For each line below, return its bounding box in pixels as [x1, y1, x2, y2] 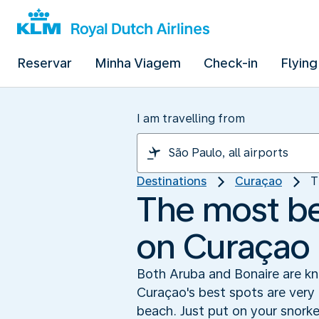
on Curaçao [137, 225, 310, 267]
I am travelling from [137, 112, 245, 125]
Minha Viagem [95, 56, 181, 70]
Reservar [17, 56, 72, 70]
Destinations [137, 174, 206, 188]
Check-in [204, 56, 258, 70]
